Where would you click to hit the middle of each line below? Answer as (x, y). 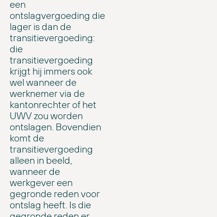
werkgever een (41, 183)
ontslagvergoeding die (57, 15)
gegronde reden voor (55, 194)
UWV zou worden (46, 116)
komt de (27, 138)
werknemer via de (47, 93)
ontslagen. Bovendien (55, 127)
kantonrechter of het (53, 105)
